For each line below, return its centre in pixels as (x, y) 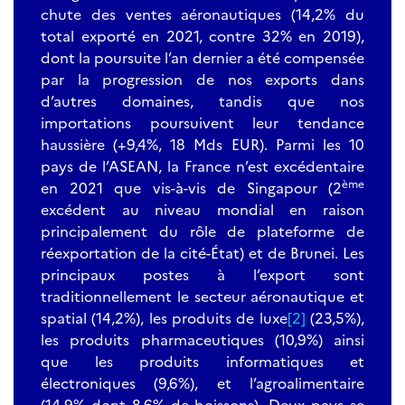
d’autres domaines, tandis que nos (202, 100)
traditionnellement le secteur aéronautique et (202, 296)
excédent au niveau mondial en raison (202, 209)
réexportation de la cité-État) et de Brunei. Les (202, 252)
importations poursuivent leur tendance (202, 122)
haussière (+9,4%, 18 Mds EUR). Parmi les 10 (202, 144)
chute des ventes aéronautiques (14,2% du (202, 14)
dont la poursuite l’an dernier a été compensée (202, 57)
